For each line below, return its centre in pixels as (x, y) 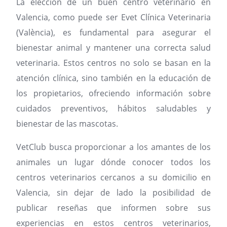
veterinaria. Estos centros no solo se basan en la (113, 63)
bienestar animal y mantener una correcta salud (113, 48)
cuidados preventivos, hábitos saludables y (113, 109)
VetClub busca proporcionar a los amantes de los (113, 147)
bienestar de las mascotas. (67, 124)
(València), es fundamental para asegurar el (113, 33)
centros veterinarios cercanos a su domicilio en (113, 178)
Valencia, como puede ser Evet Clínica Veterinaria (113, 17)
